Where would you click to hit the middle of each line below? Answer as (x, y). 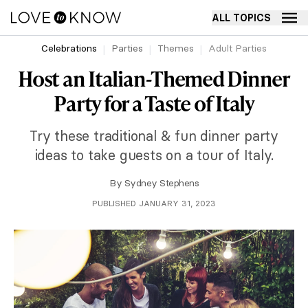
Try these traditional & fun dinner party (154, 136)
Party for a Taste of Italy (154, 103)
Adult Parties (238, 48)
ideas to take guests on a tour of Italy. (154, 155)
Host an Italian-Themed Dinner (154, 78)
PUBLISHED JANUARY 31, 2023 (154, 203)
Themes (176, 48)
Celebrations (69, 48)
